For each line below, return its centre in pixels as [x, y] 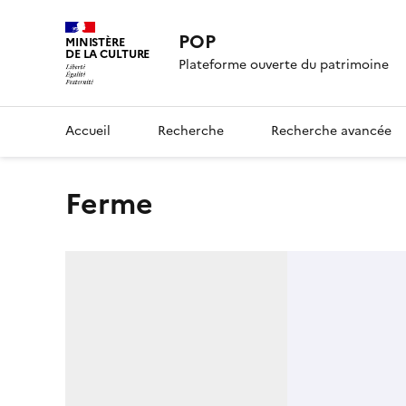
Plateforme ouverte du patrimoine [284, 65]
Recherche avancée [331, 130]
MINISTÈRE [95, 42]
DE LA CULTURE [108, 54]
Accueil [88, 130]
